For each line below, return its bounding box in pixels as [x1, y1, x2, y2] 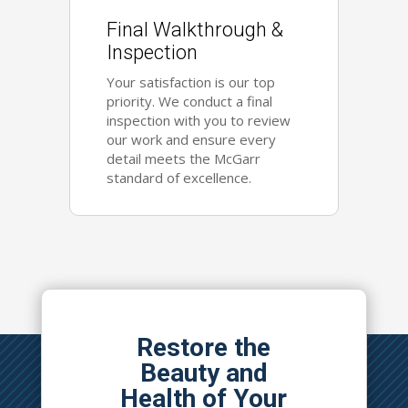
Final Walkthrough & [107, 17, 284, 41]
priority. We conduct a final [107, 91, 273, 110]
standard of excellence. [107, 168, 252, 187]
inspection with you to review [107, 110, 291, 129]
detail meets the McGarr [107, 148, 261, 168]
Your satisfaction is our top [107, 72, 276, 91]
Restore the [137, 331, 271, 362]
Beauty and [139, 357, 268, 388]
